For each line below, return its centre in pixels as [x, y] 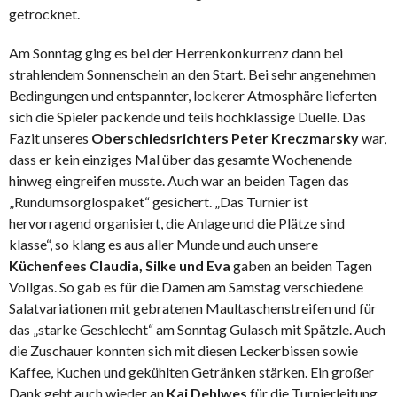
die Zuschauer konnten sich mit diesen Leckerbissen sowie [183, 350]
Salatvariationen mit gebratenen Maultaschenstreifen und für [193, 307]
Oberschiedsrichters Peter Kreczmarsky [225, 137]
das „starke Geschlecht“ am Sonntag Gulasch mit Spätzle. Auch [197, 329]
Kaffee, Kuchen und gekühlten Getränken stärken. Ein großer [191, 371]
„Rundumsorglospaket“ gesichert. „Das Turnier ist [159, 201]
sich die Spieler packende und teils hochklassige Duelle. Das [187, 116]
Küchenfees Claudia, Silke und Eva [121, 265]
